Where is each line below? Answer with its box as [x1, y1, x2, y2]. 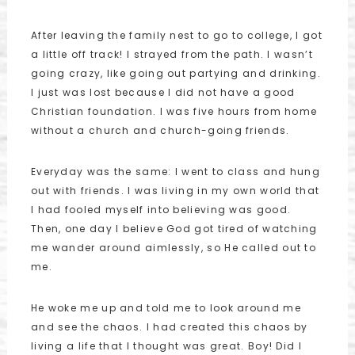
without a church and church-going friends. [30, 124, 290, 137]
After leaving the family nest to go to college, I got [30, 29, 323, 42]
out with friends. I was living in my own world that [30, 184, 320, 197]
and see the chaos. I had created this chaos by [30, 320, 308, 334]
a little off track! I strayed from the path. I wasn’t [30, 48, 313, 61]
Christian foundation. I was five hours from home [30, 105, 318, 118]
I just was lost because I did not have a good [30, 86, 296, 99]
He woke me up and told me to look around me [30, 301, 301, 315]
